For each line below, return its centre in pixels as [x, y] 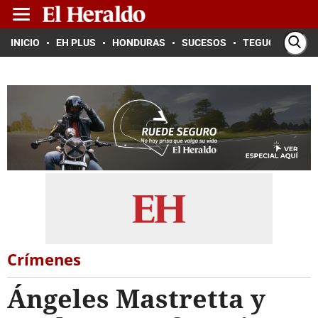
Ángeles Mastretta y [136, 298]
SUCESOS [204, 43]
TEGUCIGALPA [276, 43]
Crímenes [44, 259]
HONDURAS [139, 43]
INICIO [25, 43]
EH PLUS [76, 43]
